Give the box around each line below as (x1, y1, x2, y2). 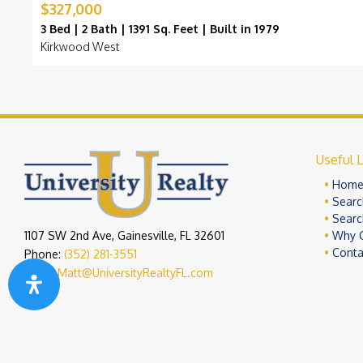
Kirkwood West (41, 40, 119, 54)
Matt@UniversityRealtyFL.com (58, 266, 213, 280)
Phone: (24, 247, 64, 262)
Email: (24, 266, 58, 280)
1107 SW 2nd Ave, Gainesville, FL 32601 (24, 228, 224, 243)
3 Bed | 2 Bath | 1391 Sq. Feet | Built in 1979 (41, 22, 280, 36)
